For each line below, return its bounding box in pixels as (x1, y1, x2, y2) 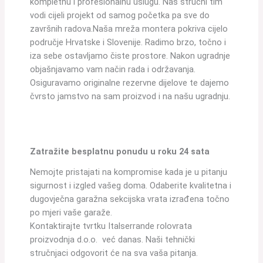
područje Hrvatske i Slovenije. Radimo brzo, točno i (30, 37, 227, 48)
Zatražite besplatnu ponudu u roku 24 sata (30, 146, 210, 157)
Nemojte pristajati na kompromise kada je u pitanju (30, 167, 228, 178)
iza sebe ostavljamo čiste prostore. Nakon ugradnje (30, 50, 231, 62)
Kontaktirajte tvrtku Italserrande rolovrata (30, 221, 193, 232)
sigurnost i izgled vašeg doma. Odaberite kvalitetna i (30, 180, 232, 191)
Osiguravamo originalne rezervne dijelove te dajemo (30, 77, 230, 89)
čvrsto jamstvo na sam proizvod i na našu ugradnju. (30, 91, 231, 102)
